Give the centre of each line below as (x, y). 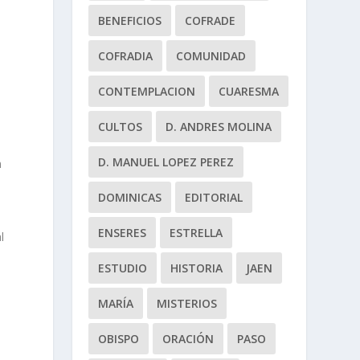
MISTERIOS (187, 303)
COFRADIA (126, 55)
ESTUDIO (123, 268)
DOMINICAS (130, 197)
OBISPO (119, 338)
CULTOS (121, 126)
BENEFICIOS (130, 20)
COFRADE (211, 20)
